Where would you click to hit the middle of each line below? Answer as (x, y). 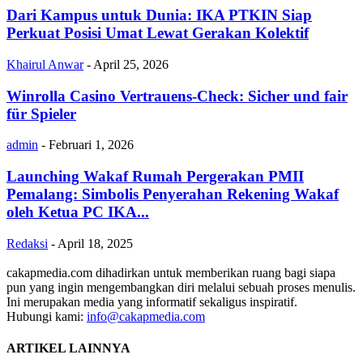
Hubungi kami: (47, 316)
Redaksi (27, 243)
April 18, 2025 (95, 243)
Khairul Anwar (45, 64)
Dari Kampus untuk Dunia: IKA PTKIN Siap (159, 15)
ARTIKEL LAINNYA (68, 348)
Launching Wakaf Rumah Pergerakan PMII (155, 177)
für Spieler (41, 113)
